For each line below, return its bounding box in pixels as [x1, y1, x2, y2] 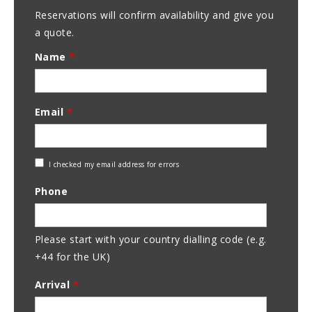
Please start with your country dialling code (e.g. [34, 233, 267, 247]
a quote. [34, 26, 75, 40]
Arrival [34, 278, 73, 292]
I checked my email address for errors [48, 159, 180, 170]
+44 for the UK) [34, 250, 111, 264]
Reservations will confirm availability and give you [34, 8, 274, 22]
